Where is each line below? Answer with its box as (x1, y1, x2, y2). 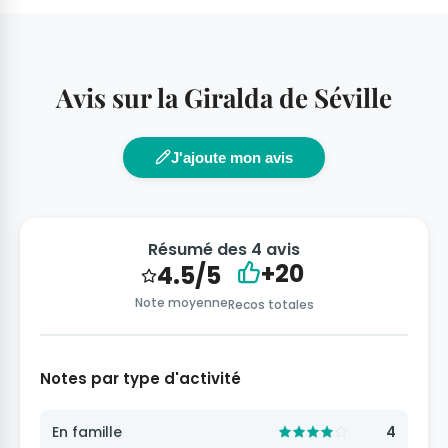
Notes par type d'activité (40, 367, 241, 389)
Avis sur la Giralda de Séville (56, 79, 392, 115)
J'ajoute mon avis (171, 148, 293, 166)
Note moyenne (134, 293, 228, 311)
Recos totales (227, 295, 314, 313)
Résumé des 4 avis (148, 237, 300, 261)
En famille (52, 421, 122, 442)
